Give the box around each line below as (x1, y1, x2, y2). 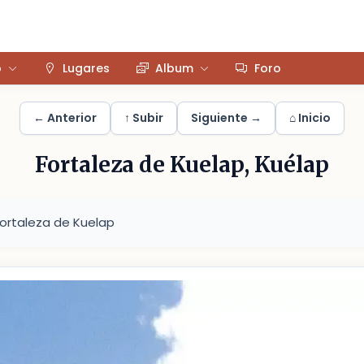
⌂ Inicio (289, 110, 331, 126)
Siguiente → (191, 110, 262, 126)
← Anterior (33, 110, 97, 126)
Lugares (63, 59, 110, 76)
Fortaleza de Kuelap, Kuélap (35, 151, 329, 178)
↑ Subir (124, 110, 163, 126)
